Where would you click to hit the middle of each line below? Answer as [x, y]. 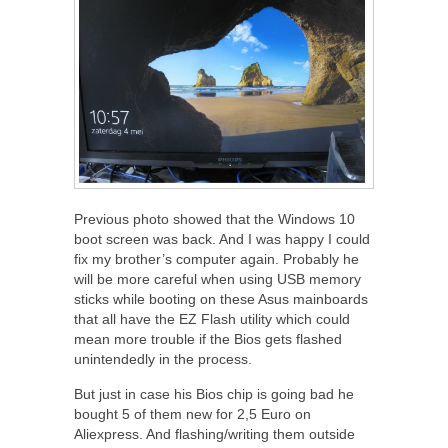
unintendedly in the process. [163, 358]
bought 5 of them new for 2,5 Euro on [192, 413]
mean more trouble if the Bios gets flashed [208, 338]
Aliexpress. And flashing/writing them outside [214, 433]
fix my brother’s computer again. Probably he [216, 258]
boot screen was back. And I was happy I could [222, 238]
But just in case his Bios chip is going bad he [214, 393]
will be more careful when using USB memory [217, 278]
